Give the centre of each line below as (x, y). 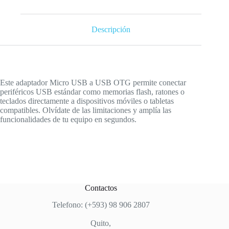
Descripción (111, 30)
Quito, (101, 223)
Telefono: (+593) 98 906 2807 (101, 205)
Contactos (101, 188)
